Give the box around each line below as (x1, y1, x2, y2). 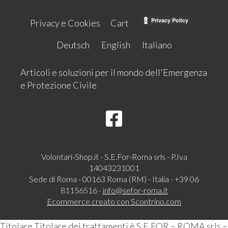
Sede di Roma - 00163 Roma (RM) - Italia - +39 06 (29, 174, 199, 184)
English (101, 39, 130, 50)
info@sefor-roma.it (102, 185, 168, 195)
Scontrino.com (131, 196, 181, 206)
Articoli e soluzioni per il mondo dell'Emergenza (20, 66, 207, 78)
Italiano (141, 39, 172, 50)
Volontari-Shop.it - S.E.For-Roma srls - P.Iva (41, 151, 187, 161)
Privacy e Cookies (30, 17, 100, 28)
